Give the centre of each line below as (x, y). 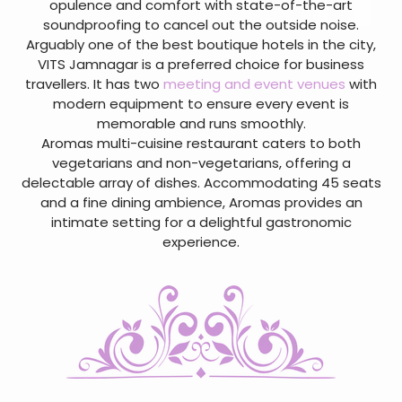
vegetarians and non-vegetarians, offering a (201, 163)
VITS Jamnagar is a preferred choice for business (201, 64)
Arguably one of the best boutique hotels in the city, (201, 44)
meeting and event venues (254, 84)
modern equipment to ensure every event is (201, 104)
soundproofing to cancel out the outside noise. (201, 25)
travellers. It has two (94, 84)
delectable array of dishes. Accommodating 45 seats (201, 183)
